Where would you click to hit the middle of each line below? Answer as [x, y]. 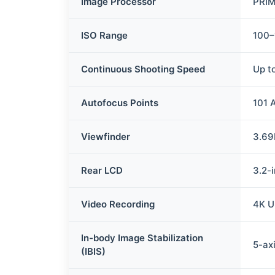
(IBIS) [94, 251]
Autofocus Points [120, 103]
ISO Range [105, 35]
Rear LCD [102, 170]
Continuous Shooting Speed [143, 69]
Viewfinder [106, 137]
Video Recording [118, 204]
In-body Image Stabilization [142, 238]
